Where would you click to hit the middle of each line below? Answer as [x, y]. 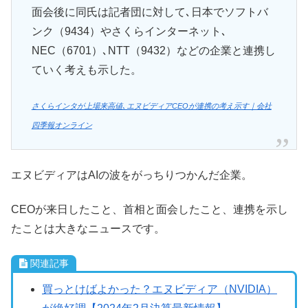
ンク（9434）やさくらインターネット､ [129, 32]
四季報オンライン [62, 125]
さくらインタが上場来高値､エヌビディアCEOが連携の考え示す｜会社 [151, 106]
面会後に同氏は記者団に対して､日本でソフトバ [150, 12]
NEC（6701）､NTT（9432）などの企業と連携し [153, 51]
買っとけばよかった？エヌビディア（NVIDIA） [159, 289]
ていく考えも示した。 [86, 70]
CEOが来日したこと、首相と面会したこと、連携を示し [150, 210]
